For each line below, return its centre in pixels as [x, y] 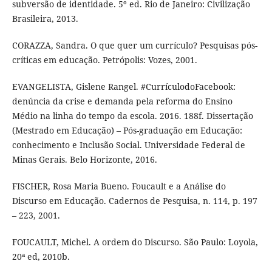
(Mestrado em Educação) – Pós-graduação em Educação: [127, 130]
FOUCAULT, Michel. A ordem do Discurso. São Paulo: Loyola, [135, 242]
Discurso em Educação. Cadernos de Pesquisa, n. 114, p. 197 [134, 200]
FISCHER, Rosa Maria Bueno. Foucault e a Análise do [119, 186]
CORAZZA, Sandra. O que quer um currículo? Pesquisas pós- [134, 45]
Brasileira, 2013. [45, 18]
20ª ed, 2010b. [41, 256]
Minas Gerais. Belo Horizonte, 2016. [84, 159]
